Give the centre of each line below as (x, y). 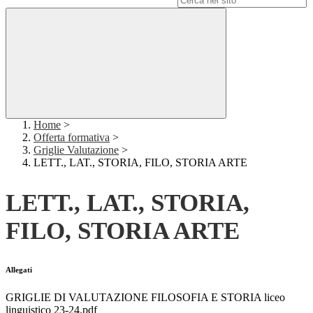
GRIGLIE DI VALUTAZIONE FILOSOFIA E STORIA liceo (145, 298)
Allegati (19, 270)
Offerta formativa (72, 138)
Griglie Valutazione (76, 150)
